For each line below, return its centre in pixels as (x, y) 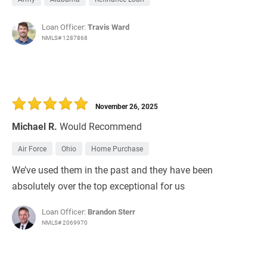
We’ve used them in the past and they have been (112, 170)
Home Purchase (117, 149)
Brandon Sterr (111, 212)
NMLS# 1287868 (65, 38)
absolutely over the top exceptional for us (98, 186)
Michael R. (35, 126)
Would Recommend (101, 126)
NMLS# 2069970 (65, 223)
